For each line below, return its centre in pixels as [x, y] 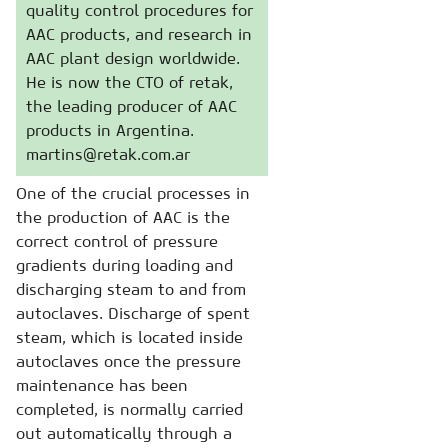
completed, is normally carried [129, 409]
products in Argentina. [110, 130]
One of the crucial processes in [133, 193]
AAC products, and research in [139, 34]
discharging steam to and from [131, 289]
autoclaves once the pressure [128, 361]
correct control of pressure [117, 241]
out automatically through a [124, 433]
